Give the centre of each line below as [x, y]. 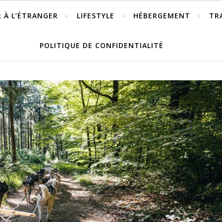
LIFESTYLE [96, 16]
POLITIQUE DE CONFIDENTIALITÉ [102, 45]
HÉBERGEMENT [162, 16]
